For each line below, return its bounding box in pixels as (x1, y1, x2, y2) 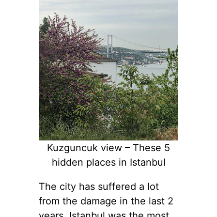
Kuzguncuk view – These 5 (47, 141, 170, 154)
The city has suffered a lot (39, 180, 159, 192)
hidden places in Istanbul (51, 156, 166, 168)
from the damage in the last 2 (39, 195, 173, 207)
